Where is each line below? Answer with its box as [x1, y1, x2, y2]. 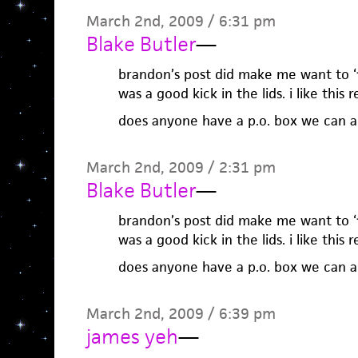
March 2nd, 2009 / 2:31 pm [86, 157, 276, 177]
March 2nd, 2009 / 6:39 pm [86, 304, 276, 324]
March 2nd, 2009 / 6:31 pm [86, 11, 276, 31]
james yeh [86, 324, 178, 349]
